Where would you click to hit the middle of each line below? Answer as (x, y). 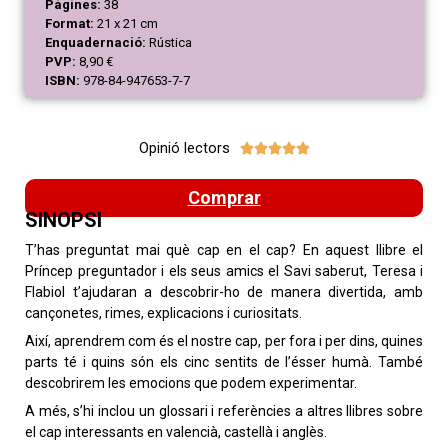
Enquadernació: (95, 42)
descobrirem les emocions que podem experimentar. (192, 383)
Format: (69, 23)
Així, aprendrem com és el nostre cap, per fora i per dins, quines (224, 341)
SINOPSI (63, 220)
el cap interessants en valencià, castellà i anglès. (176, 432)
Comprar (224, 198)
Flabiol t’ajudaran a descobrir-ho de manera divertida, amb (224, 292)
